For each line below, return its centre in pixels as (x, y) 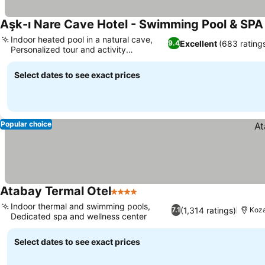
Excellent (198, 43)
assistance (31, 59)
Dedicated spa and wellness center (79, 216)
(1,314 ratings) (208, 210)
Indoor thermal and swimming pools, (80, 206)
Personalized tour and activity (68, 49)
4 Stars (127, 198)
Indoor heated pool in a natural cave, (82, 39)
